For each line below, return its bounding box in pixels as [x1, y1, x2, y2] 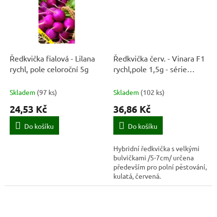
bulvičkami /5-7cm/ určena [113, 153, 194, 162]
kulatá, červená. [113, 171, 161, 180]
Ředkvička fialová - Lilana [10, 53, 95, 63]
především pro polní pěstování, [113, 162, 207, 171]
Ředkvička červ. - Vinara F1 [113, 53, 205, 63]
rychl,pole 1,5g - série [113, 63, 187, 74]
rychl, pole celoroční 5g [10, 63, 89, 74]
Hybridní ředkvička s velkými [113, 143, 200, 153]
